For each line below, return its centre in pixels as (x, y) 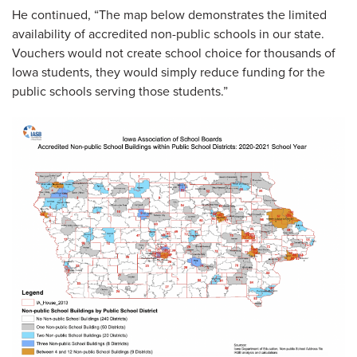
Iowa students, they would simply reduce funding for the (169, 72)
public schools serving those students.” (120, 91)
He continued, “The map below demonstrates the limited (169, 15)
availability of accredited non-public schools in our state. (168, 34)
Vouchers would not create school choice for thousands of (174, 53)
